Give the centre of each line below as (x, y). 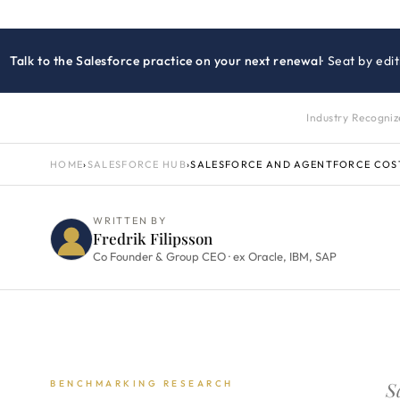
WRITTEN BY (130, 221)
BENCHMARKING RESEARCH (142, 383)
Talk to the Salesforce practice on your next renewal (166, 61)
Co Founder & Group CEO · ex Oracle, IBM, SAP (215, 256)
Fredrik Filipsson (153, 238)
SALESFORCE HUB (137, 164)
